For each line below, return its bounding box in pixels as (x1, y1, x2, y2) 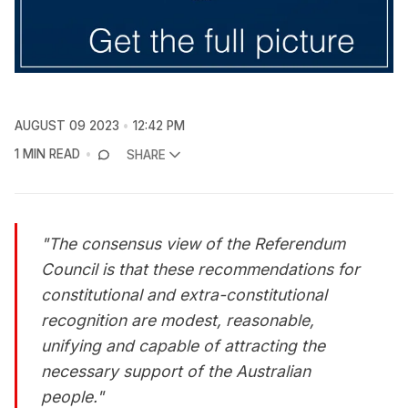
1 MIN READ (15, 147, 80, 162)
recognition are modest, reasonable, (41, 310, 315, 330)
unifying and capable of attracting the (41, 335, 326, 355)
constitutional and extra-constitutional (41, 284, 328, 304)
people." (41, 386, 105, 406)
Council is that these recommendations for (41, 259, 361, 279)
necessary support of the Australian (41, 361, 311, 381)
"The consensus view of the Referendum (41, 233, 346, 253)
